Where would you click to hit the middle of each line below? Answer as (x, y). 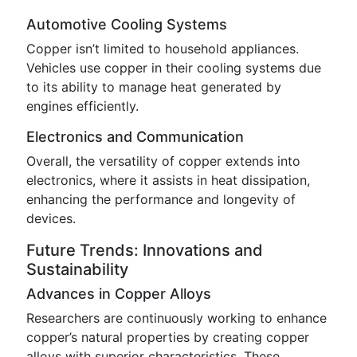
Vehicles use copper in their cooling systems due (174, 68)
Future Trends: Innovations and (145, 250)
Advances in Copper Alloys (119, 294)
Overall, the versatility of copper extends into (163, 161)
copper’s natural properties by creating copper (168, 337)
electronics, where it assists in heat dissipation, (168, 180)
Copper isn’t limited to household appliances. (163, 49)
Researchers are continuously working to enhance (177, 318)
